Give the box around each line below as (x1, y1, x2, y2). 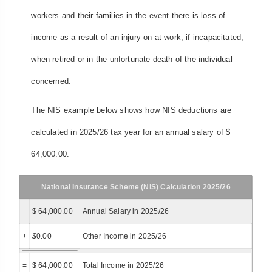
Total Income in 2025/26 (82, 260, 164, 270)
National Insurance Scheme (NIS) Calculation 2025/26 (41, 182, 231, 191)
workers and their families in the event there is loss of (31, 10, 226, 20)
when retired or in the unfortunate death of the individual (31, 54, 233, 64)
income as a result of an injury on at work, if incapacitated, (31, 32, 244, 42)
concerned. (31, 76, 72, 86)
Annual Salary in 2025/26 (82, 206, 169, 216)
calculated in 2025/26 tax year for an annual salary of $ (31, 127, 231, 137)
